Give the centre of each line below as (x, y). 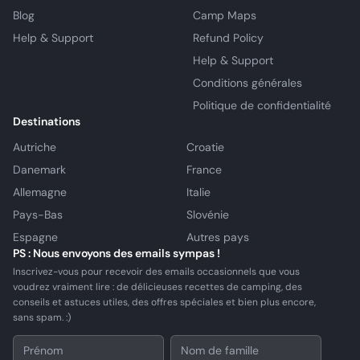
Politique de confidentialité (262, 105)
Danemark (39, 170)
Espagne (35, 237)
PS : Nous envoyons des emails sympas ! (117, 253)
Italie (198, 192)
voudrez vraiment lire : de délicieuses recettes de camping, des (157, 287)
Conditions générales (247, 83)
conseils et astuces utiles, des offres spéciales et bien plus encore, (164, 302)
